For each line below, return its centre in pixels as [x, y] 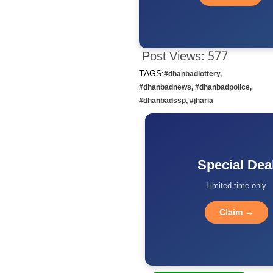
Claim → [236, 212]
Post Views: [173, 57]
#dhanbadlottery [192, 73]
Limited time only [236, 186]
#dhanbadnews [165, 87]
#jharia [201, 100]
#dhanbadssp [162, 100]
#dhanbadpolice [222, 87]
